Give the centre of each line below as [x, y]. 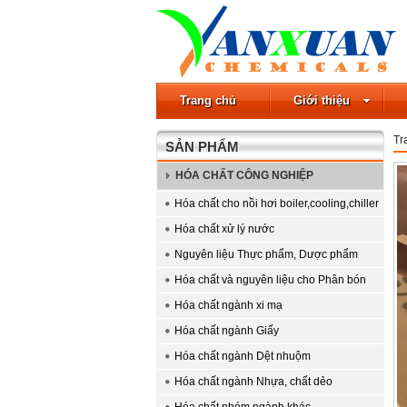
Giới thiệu [322, 100]
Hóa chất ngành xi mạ [228, 305]
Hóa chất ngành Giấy [227, 331]
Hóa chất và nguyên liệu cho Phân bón [270, 280]
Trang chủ [208, 100]
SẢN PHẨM [202, 147]
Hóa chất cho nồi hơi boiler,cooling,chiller [277, 203]
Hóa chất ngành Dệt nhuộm [243, 356]
